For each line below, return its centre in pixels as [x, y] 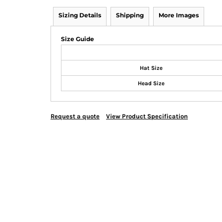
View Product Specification [147, 116]
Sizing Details [80, 15]
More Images [179, 15]
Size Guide [78, 39]
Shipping [130, 15]
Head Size [151, 83]
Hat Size [151, 68]
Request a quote [75, 116]
